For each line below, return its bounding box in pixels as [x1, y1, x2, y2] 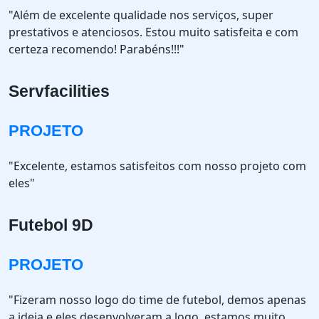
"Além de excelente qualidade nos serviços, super [9, 7, 273, 23]
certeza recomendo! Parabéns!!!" [9, 41, 184, 57]
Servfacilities [9, 82, 110, 100]
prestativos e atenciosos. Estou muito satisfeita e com [9, 24, 298, 40]
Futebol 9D [9, 216, 93, 234]
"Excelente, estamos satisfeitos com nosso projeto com [9, 158, 306, 174]
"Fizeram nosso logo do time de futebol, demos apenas [9, 292, 306, 308]
